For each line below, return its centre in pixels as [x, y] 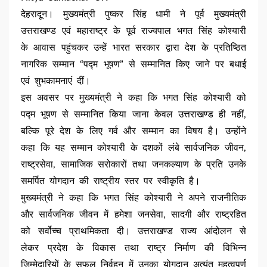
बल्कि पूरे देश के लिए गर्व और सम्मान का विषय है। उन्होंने [133, 131]
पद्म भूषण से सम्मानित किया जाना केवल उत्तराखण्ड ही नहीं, [133, 115]
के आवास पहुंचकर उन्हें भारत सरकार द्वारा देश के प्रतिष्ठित [133, 48]
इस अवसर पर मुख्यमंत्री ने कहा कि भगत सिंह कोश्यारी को [133, 98]
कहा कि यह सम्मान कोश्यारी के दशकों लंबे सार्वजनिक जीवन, [133, 148]
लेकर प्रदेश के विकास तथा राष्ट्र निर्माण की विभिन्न [133, 248]
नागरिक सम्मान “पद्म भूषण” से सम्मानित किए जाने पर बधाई [133, 65]
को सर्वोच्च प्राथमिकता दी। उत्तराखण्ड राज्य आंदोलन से [133, 232]
